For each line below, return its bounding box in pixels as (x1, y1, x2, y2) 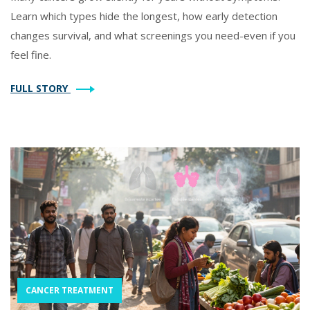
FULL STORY (10, 81, 71, 95)
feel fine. (10, 47, 51, 62)
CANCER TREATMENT (26, 284, 113, 296)
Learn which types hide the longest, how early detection (10, 8, 277, 23)
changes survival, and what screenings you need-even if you (10, 28, 295, 42)
